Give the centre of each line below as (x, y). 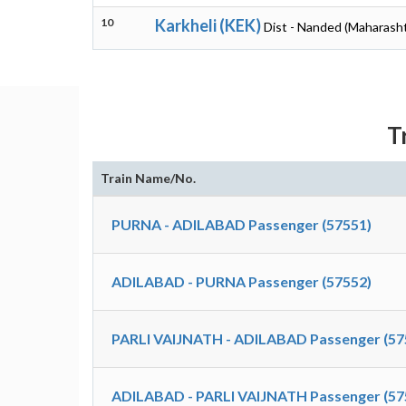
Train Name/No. (148, 178)
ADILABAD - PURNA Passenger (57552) (242, 281)
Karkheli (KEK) (208, 25)
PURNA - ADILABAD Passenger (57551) (242, 224)
